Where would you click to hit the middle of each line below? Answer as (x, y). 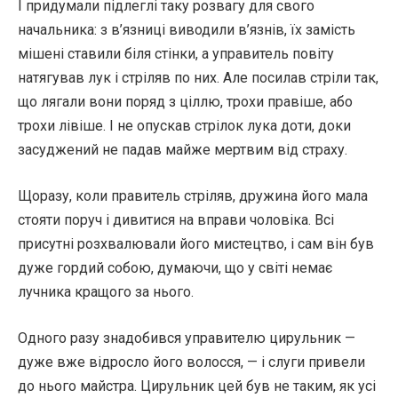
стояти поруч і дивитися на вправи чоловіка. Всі (176, 220)
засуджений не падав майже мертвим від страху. (183, 150)
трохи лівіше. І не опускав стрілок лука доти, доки (184, 126)
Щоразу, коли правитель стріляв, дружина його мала (193, 196)
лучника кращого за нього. (106, 292)
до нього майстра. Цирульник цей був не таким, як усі (197, 386)
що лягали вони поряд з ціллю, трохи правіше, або (185, 102)
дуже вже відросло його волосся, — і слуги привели (191, 362)
